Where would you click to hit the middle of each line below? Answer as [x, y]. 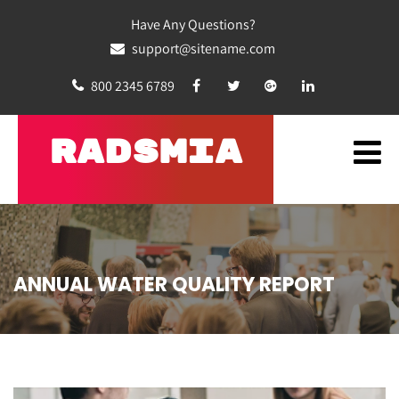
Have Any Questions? [193, 24]
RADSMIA [146, 153]
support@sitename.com [202, 49]
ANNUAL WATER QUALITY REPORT [174, 284]
